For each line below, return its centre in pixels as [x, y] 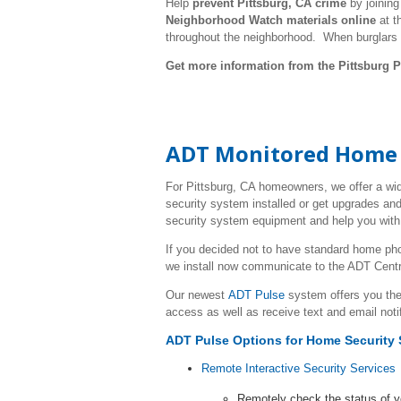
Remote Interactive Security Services [299, 368]
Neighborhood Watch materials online [271, 20]
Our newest [197, 295]
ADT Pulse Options [224, 340]
